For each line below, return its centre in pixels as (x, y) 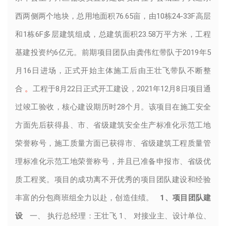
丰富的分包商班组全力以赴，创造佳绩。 (86, 197)
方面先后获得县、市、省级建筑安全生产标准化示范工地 (113, 125)
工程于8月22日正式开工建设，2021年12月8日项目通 (122, 89)
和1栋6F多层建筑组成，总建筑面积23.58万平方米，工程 (113, 34)
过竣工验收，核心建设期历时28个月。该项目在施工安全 (113, 107)
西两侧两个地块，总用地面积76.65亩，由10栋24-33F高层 (113, 16)
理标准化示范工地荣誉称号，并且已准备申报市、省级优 (113, 161)
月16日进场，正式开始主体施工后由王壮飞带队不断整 (113, 70)
